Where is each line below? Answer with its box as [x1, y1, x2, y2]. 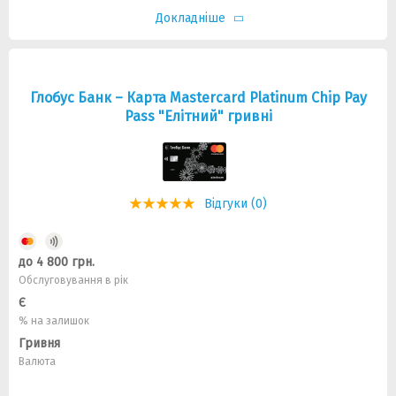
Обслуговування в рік [19, 274, 128, 286]
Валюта [19, 355, 56, 368]
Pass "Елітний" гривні [124, 108, 272, 125]
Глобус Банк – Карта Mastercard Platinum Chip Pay [29, 89, 367, 106]
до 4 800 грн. [19, 255, 95, 270]
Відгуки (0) [204, 196, 267, 211]
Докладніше [155, 11, 225, 26]
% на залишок [19, 315, 89, 327]
